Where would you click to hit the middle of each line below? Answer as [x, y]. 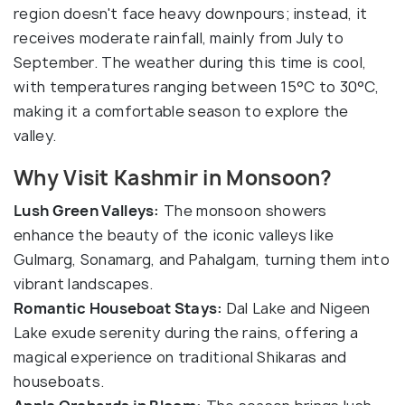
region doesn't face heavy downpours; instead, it [191, 14]
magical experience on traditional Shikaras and [180, 357]
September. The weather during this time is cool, [190, 62]
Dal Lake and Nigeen [297, 308]
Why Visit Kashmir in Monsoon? [173, 178]
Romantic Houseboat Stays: [118, 308]
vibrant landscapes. [84, 284]
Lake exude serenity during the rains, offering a [186, 333]
